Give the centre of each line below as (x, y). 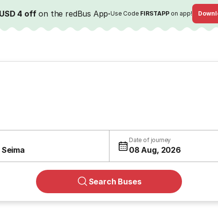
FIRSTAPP (155, 13)
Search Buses (115, 182)
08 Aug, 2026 (155, 150)
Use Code (126, 13)
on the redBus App (72, 14)
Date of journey (150, 140)
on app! (181, 13)
